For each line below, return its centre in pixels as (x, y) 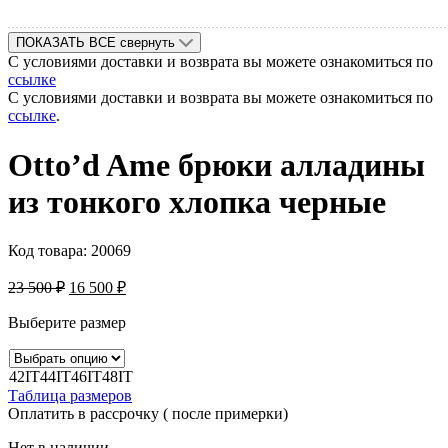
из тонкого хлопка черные (197, 201)
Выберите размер (67, 323)
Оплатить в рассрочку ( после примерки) (148, 414)
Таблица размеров (70, 396)
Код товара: (49, 251)
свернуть (147, 43)
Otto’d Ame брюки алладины (216, 164)
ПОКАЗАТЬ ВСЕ (66, 43)
